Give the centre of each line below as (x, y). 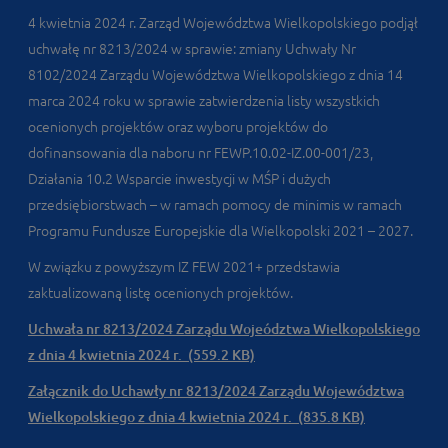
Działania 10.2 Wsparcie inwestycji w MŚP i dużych (179, 179)
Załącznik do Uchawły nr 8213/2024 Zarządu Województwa (216, 391)
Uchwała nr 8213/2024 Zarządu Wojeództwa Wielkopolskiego (224, 329)
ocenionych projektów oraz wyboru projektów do (178, 127)
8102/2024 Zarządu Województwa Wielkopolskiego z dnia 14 (215, 75)
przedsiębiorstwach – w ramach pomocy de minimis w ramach (215, 205)
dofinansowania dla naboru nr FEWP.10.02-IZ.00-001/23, (200, 153)
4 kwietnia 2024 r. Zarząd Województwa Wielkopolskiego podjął (223, 23)
